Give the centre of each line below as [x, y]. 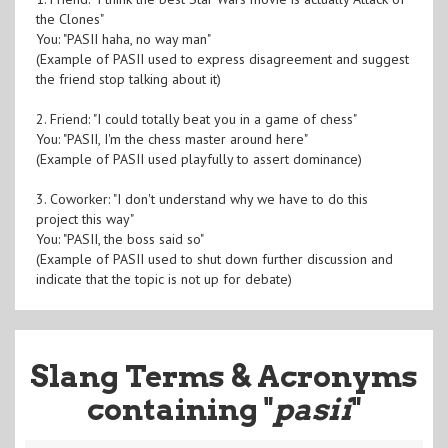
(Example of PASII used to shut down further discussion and [214, 258]
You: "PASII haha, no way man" [123, 38]
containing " [180, 408]
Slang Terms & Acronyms [224, 375]
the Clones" [69, 18]
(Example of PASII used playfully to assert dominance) [198, 158]
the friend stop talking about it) [128, 78]
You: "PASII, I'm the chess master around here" [171, 138]
